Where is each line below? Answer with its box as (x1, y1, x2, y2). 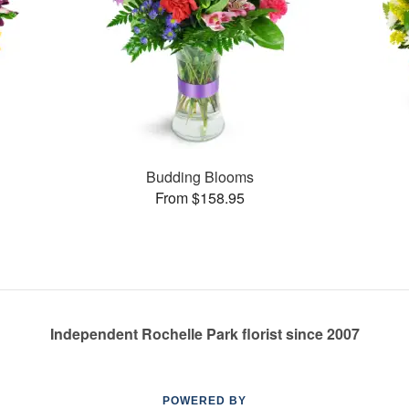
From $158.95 (155, 186, 246, 208)
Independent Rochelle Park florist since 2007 (49, 323, 360, 344)
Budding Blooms (146, 165, 255, 187)
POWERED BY (163, 394, 246, 407)
